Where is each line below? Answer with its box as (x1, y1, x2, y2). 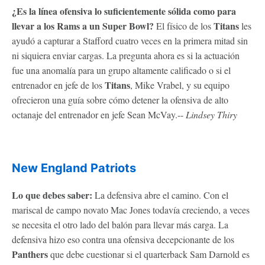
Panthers (12, 247, 48, 261)
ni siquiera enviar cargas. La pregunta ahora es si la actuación (12, 49, 240, 62)
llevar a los (12, 18, 57, 33)
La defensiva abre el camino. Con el (92, 188, 228, 201)
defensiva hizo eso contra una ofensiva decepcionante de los (12, 232, 234, 245)
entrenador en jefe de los (12, 78, 105, 91)
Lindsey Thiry (186, 108, 237, 121)
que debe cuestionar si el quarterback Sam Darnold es (48, 247, 250, 260)
